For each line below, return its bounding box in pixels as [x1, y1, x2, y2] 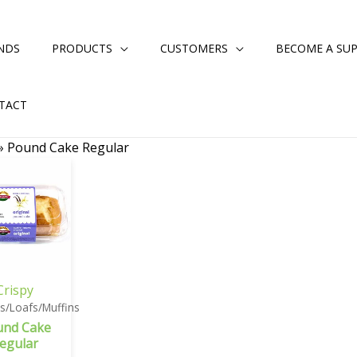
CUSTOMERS [160, 41, 228, 56]
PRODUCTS [52, 41, 112, 56]
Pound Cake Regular [7, 139, 130, 156]
